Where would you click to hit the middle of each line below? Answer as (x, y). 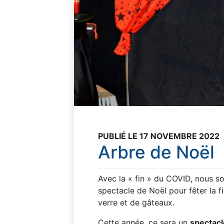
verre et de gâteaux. (136, 202)
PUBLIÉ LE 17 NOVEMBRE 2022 (159, 136)
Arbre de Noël (156, 152)
